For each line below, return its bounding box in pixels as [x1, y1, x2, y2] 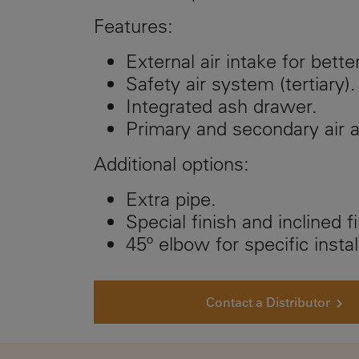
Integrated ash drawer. [126, 94, 317, 118]
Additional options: [94, 151, 249, 175]
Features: [94, 14, 173, 38]
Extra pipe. [126, 187, 216, 211]
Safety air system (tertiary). [126, 71, 356, 95]
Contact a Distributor [205, 294, 330, 310]
